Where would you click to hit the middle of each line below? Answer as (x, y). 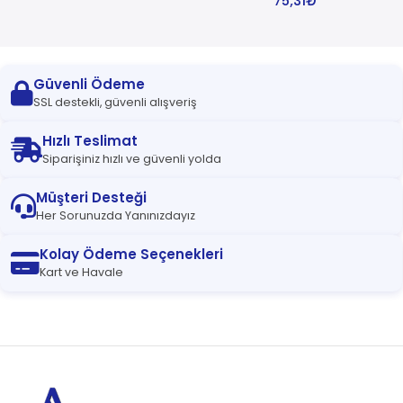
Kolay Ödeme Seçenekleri (131, 255)
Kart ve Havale (81, 273)
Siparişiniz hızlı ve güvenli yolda (132, 159)
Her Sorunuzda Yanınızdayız (116, 216)
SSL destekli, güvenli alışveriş (115, 103)
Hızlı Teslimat (90, 141)
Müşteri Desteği (91, 198)
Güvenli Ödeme (89, 85)
